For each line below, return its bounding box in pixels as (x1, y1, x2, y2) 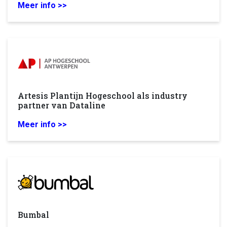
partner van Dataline (18, 100, 105, 110)
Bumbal (18, 209, 49, 220)
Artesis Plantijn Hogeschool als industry (18, 90, 187, 101)
